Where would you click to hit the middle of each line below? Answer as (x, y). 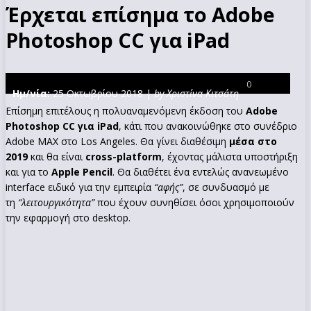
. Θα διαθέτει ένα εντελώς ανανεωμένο (201, 171)
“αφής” (167, 187)
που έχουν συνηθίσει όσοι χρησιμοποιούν (194, 202)
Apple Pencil (81, 171)
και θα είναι (57, 156)
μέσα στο (253, 141)
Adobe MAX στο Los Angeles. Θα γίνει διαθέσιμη (117, 141)
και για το (27, 171)
